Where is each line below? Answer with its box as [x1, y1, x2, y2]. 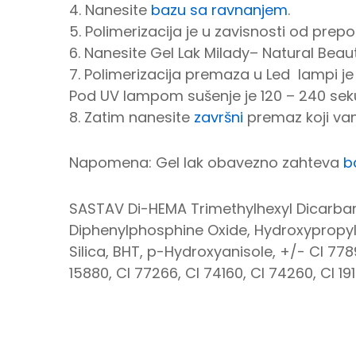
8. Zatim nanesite [69, 106, 194, 127]
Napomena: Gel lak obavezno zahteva [69, 153, 343, 173]
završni [194, 106, 243, 127]
